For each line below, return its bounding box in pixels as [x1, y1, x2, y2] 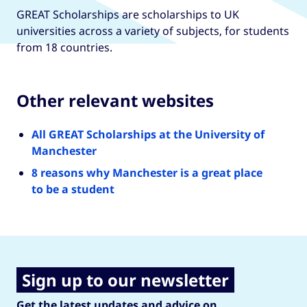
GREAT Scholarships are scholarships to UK [16, 6, 239, 22]
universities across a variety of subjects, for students [16, 23, 289, 38]
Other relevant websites [16, 88, 214, 112]
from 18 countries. [16, 39, 112, 55]
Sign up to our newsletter [22, 268, 229, 291]
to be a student [31, 181, 114, 197]
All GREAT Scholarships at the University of [31, 126, 265, 142]
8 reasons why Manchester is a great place [31, 164, 262, 180]
